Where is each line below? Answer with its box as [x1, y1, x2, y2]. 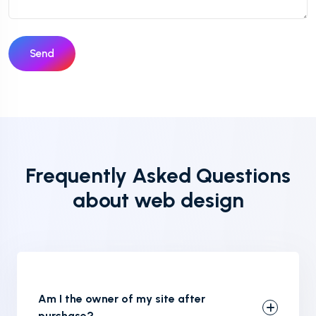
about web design [72, 188, 244, 213]
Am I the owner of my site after [38, 292, 205, 306]
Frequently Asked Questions [25, 163, 291, 188]
